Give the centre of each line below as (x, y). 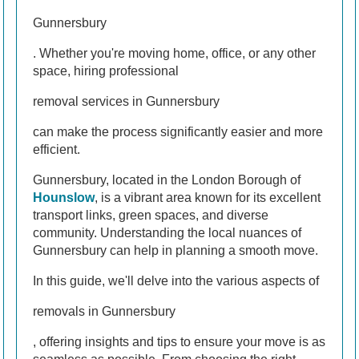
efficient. (56, 149)
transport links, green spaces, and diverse (151, 215)
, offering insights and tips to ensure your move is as (179, 341)
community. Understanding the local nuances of (167, 232)
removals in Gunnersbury (104, 311)
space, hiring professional (106, 71)
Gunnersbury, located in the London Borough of (167, 179)
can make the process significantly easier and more (178, 131)
